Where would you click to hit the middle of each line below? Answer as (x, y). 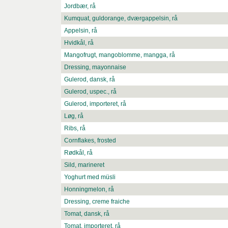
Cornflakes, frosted (90, 141)
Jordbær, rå (80, 6)
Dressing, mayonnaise (95, 67)
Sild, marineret (84, 165)
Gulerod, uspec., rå (90, 92)
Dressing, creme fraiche (97, 202)
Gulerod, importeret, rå (95, 104)
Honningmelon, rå (89, 190)
